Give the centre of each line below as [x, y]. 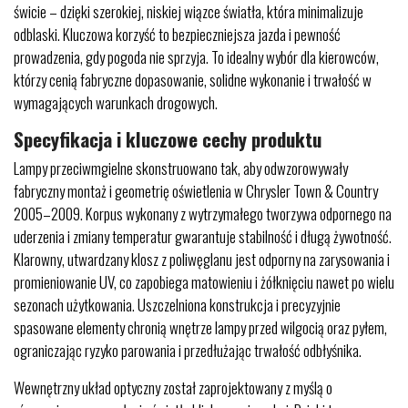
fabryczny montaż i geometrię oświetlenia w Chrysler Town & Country [196, 191]
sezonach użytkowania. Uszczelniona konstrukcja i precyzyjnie [177, 305]
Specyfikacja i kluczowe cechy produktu [168, 139]
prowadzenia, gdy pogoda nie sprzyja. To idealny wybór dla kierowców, [196, 57]
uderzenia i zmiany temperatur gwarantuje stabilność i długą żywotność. [203, 236]
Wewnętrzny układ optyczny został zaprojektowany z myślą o [173, 388]
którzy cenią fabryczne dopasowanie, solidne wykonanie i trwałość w [193, 80]
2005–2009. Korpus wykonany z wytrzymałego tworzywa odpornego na [203, 214]
